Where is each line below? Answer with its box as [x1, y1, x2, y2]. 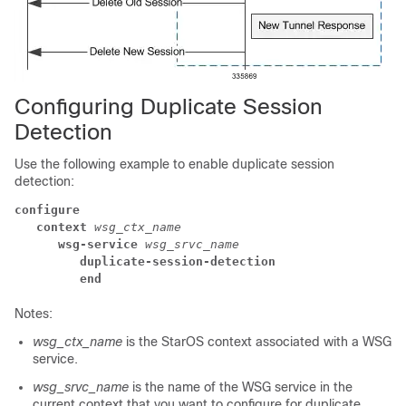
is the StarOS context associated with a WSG [122, 333, 391, 349]
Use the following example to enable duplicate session [14, 156, 334, 171]
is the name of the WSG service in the [129, 379, 353, 394]
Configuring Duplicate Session [14, 93, 323, 119]
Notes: [14, 305, 53, 321]
